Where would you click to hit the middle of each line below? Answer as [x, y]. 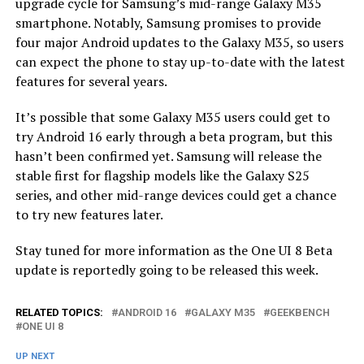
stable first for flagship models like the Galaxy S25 [162, 175]
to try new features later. [89, 214]
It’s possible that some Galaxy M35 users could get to [172, 117]
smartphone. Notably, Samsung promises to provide [168, 22]
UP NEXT [35, 356]
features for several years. [91, 81]
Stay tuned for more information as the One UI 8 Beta [173, 250]
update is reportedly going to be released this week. [167, 269]
